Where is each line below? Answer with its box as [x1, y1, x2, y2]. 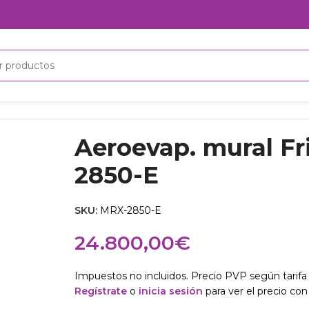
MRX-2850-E [99, 204, 161, 217]
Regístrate [74, 285, 127, 297]
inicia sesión [138, 285, 203, 297]
